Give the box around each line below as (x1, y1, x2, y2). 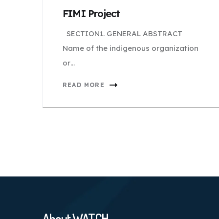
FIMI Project (63, 7, 120, 20)
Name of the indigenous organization (63, 44, 198, 53)
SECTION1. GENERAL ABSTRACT (63, 29, 182, 38)
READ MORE (63, 81, 105, 88)
